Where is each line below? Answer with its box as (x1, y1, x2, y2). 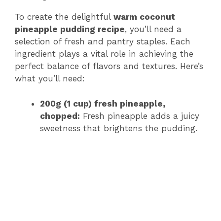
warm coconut (113, 12, 175, 22)
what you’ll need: (15, 74, 85, 83)
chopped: (40, 110, 80, 121)
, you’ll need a (125, 24, 182, 34)
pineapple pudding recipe (15, 24, 125, 34)
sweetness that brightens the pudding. (40, 123, 197, 133)
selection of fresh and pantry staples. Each (15, 37, 190, 46)
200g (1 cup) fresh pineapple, (40, 98, 166, 109)
